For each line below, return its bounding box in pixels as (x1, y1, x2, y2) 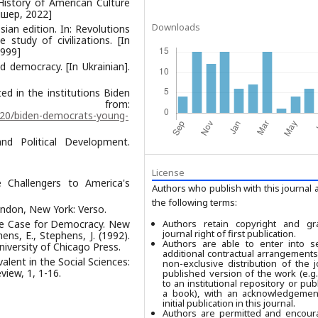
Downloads (152, 20, 200, 33)
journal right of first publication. (163, 226, 296, 240)
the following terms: (152, 195, 237, 209)
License (152, 165, 185, 179)
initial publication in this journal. (163, 296, 295, 309)
